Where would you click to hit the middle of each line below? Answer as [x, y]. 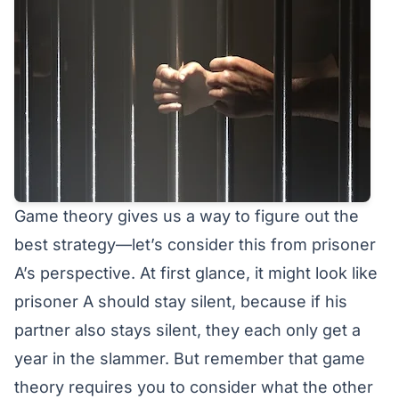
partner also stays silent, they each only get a [187, 330]
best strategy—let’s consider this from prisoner [195, 244]
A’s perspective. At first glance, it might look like [196, 273]
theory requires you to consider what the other [194, 387]
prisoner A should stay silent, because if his [181, 301]
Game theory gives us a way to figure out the [187, 216]
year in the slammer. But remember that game [190, 358]
